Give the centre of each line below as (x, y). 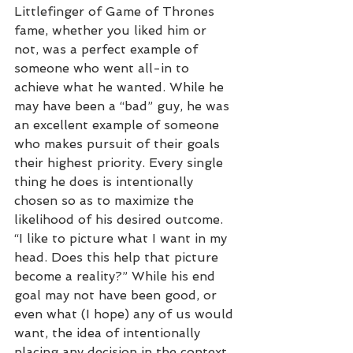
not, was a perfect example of (108, 49)
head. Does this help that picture (118, 257)
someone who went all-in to (104, 68)
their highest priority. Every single (121, 162)
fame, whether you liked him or (112, 30)
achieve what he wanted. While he (121, 87)
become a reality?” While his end (117, 276)
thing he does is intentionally (106, 181)
